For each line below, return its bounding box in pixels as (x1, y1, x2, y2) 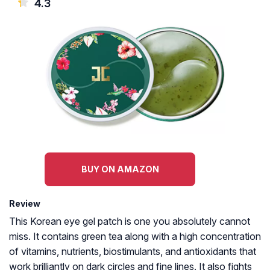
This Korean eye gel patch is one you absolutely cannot (9, 215, 250, 228)
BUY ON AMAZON (81, 164, 159, 175)
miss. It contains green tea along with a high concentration (9, 230, 261, 243)
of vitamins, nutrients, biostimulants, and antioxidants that (9, 245, 256, 258)
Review (9, 198, 40, 209)
